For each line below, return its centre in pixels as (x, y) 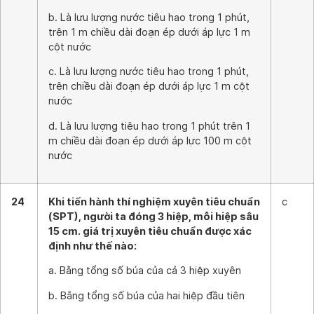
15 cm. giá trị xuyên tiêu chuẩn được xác (150, 231)
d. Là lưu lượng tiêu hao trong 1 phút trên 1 (149, 125)
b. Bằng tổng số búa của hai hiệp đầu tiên (146, 295)
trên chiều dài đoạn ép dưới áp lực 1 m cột (149, 86)
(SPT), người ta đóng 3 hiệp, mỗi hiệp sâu (153, 216)
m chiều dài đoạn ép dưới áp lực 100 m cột (150, 140)
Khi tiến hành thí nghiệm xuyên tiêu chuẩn (154, 202)
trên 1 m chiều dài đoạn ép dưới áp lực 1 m (149, 32)
